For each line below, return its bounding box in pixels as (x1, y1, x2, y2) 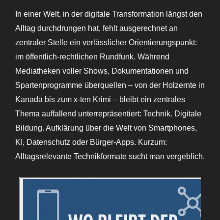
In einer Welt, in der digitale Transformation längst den (15, 10, 202, 18)
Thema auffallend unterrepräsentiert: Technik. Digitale (15, 110, 201, 118)
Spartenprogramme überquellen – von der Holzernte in (15, 81, 205, 89)
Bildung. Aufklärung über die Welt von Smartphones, (15, 124, 197, 132)
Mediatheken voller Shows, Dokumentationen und (15, 67, 189, 75)
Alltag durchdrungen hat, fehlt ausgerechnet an (15, 24, 178, 32)
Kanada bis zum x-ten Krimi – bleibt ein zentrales (15, 95, 185, 104)
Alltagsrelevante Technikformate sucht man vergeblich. (15, 152, 205, 161)
